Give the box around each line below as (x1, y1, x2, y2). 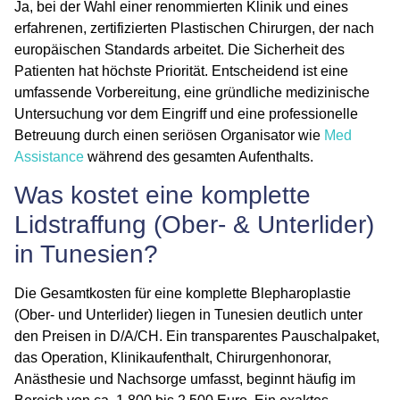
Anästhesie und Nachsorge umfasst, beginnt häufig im (14, 371, 355, 387)
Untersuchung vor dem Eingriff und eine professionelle (14, 105, 358, 121)
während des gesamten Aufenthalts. (84, 148, 313, 164)
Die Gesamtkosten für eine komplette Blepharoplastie (14, 285, 351, 301)
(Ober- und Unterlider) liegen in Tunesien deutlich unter (14, 306, 362, 322)
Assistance (14, 148, 84, 164)
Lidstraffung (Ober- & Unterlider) (14, 210, 374, 238)
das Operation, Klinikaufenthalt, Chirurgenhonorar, (14, 349, 331, 365)
